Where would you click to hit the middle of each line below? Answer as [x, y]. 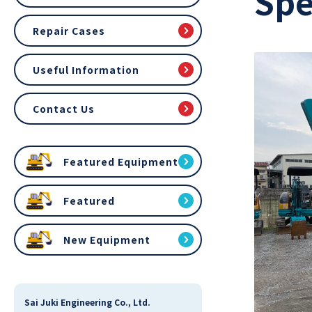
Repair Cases [69, 30]
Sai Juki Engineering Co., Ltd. [87, 302]
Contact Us [64, 108]
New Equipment [107, 239]
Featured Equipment [121, 161]
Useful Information [86, 69]
